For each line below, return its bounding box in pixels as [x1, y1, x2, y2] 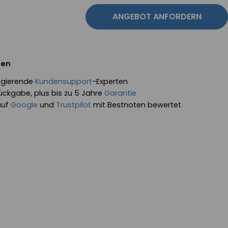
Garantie [104, 88, 136, 98]
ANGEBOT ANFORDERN [112, 11, 202, 22]
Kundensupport [35, 76, 92, 87]
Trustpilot [56, 100, 91, 110]
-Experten [92, 76, 128, 87]
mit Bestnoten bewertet [91, 100, 181, 110]
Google [11, 100, 38, 110]
